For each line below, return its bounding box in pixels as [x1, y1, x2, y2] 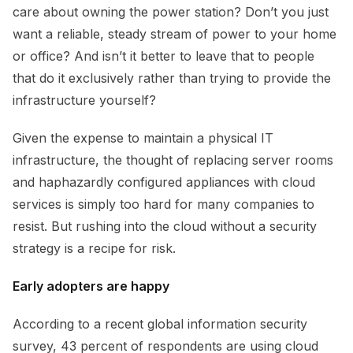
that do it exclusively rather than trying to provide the [13, 70, 331, 87]
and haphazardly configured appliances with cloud [13, 174, 315, 191]
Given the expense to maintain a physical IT [13, 130, 273, 147]
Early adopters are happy [13, 278, 169, 295]
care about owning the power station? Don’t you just [13, 4, 329, 20]
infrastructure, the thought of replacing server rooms [13, 152, 333, 169]
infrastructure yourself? [13, 92, 156, 109]
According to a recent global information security [13, 316, 307, 333]
